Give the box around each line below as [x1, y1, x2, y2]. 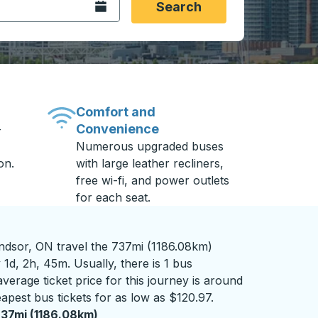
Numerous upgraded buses [76, 139, 224, 153]
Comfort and [76, 104, 156, 119]
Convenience [76, 121, 160, 136]
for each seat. [76, 190, 151, 204]
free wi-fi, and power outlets [76, 173, 230, 187]
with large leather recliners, [76, 156, 224, 170]
